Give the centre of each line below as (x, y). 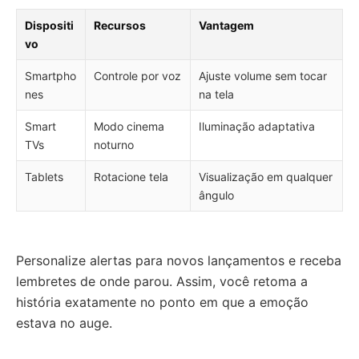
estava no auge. (64, 323)
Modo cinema (129, 127)
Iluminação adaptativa (257, 127)
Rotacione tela (131, 177)
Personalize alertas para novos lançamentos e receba (179, 261)
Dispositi (49, 26)
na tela (216, 95)
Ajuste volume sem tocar (263, 76)
